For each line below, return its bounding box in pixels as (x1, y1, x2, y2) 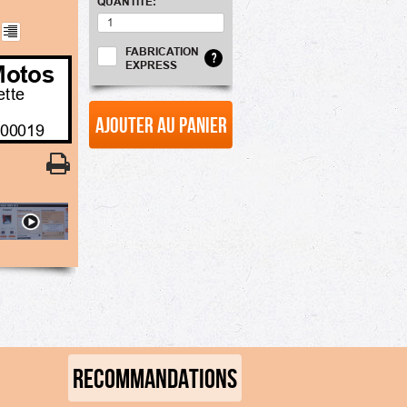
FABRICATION (125, 45, 199, 58)
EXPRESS (125, 58, 177, 72)
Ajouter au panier (94, 114, 227, 136)
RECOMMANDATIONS (73, 362, 237, 392)
